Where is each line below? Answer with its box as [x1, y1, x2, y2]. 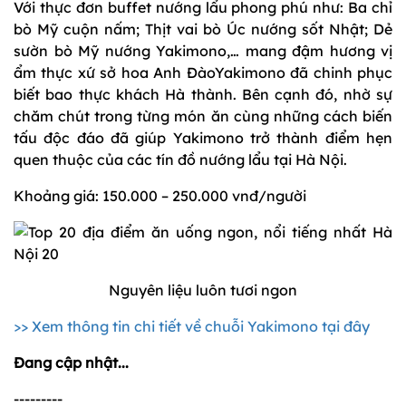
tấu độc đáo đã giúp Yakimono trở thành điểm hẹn [14, 129, 392, 148]
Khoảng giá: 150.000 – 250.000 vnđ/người [14, 187, 306, 206]
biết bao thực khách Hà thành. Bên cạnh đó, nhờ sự [14, 85, 392, 104]
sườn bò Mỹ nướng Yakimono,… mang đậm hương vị [14, 42, 392, 61]
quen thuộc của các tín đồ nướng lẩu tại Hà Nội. [14, 150, 347, 169]
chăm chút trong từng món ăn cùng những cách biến [14, 107, 392, 126]
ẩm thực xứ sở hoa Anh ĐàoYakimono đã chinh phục [14, 63, 392, 82]
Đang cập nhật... [14, 353, 129, 372]
